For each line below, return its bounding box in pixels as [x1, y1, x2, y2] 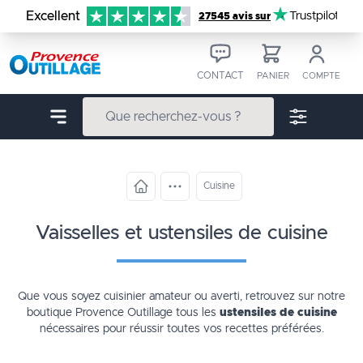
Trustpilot [289, 10, 340, 23]
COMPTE [302, 71, 340, 80]
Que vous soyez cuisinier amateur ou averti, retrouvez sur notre [18, 291, 345, 302]
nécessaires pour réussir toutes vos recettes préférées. [39, 323, 324, 335]
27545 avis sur [199, 11, 271, 21]
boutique [26, 307, 72, 318]
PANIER [257, 71, 289, 80]
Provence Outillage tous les [71, 307, 220, 318]
